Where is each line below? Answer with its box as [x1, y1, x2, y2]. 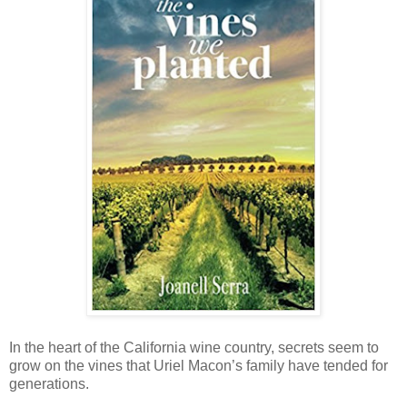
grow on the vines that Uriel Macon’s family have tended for [9, 358, 388, 374]
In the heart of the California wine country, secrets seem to [9, 340, 379, 356]
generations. [9, 376, 89, 392]
